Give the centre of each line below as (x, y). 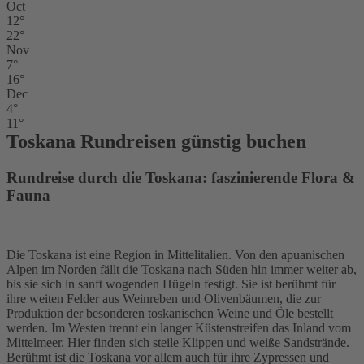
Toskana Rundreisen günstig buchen (156, 142)
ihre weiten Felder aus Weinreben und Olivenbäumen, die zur (164, 298)
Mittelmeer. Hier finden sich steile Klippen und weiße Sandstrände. (178, 342)
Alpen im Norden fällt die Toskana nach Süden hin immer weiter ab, (182, 269)
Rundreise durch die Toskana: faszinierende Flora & (181, 177)
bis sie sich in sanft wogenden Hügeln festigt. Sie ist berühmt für (171, 284)
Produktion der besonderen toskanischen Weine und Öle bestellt (170, 313)
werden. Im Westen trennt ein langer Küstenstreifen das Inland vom (179, 327)
